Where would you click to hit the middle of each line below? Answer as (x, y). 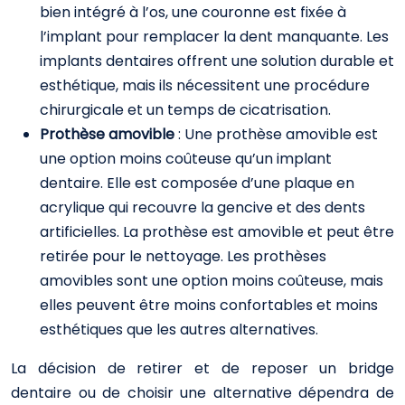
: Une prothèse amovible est (278, 134)
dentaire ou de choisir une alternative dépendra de (202, 393)
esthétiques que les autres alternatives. (179, 330)
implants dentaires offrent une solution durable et (217, 61)
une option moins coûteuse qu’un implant (186, 159)
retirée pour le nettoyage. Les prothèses (183, 256)
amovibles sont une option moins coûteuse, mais (212, 281)
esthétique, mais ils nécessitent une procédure (205, 85)
